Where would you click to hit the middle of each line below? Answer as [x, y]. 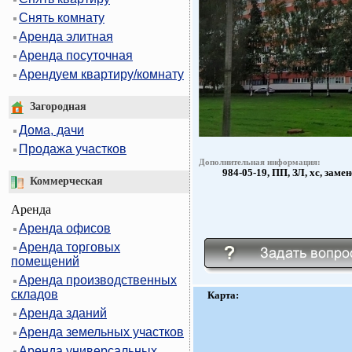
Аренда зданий [63, 313]
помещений [45, 261]
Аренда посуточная [76, 56]
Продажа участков [73, 149]
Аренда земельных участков [101, 332]
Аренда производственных [98, 280]
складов [35, 294]
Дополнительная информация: [260, 162]
